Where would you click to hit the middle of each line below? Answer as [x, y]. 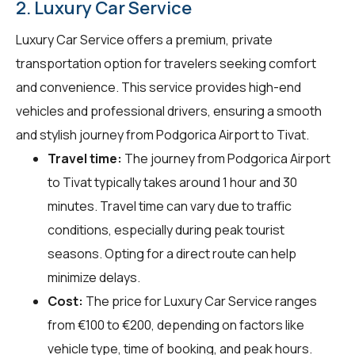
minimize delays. [94, 277]
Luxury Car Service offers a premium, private [144, 39]
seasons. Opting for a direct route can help [172, 253]
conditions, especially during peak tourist [166, 229]
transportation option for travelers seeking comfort [166, 63]
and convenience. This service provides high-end [158, 87]
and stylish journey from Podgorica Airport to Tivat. [162, 134]
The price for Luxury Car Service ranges [200, 301]
